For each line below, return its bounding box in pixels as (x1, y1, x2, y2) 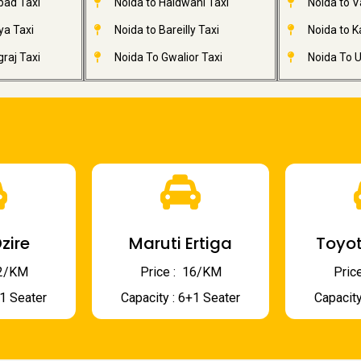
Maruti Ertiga (129, 232, 232, 255)
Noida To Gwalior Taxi (114, 51, 222, 64)
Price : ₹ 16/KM (139, 264, 222, 280)
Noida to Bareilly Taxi (114, 23, 219, 36)
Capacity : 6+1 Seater (121, 290, 240, 305)
